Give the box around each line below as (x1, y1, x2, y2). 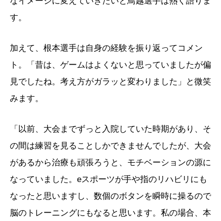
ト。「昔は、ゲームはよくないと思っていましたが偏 (10, 60, 211, 70)
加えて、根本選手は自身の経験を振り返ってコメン (10, 43, 203, 53)
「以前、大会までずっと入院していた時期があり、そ (10, 124, 211, 134)
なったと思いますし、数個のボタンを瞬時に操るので (10, 191, 211, 201)
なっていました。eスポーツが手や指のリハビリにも (10, 175, 207, 184)
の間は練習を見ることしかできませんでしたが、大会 (10, 141, 211, 151)
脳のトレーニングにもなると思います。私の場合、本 (10, 208, 211, 218)
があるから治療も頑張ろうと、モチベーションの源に (10, 158, 211, 168)
